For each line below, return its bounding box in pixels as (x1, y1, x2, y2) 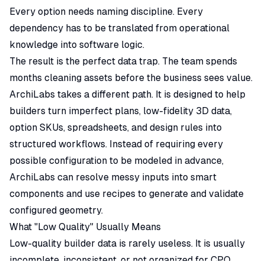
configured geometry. (9, 204, 103, 216)
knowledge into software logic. (9, 38, 144, 50)
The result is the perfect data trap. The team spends (9, 55, 237, 67)
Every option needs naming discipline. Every (9, 5, 203, 17)
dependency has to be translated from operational (9, 22, 230, 34)
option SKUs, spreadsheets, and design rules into (9, 121, 222, 133)
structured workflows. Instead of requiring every (9, 138, 223, 150)
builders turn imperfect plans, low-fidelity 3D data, (9, 105, 232, 117)
